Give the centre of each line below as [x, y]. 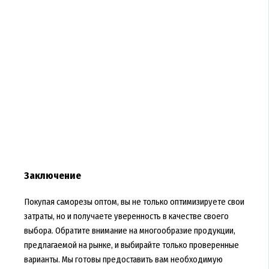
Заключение [52, 176]
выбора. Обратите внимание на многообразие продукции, [129, 231]
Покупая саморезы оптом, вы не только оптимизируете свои [134, 202]
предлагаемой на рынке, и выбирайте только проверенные [131, 245]
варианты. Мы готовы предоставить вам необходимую [123, 260]
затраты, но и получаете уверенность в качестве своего [126, 216]
